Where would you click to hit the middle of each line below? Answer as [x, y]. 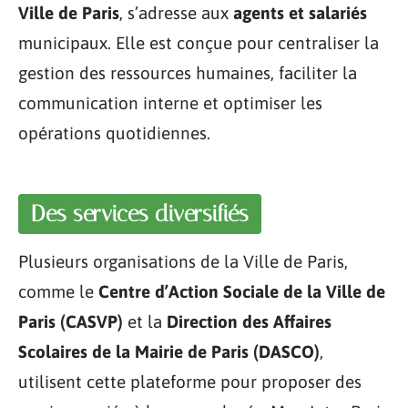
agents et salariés [300, 12]
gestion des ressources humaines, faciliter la [188, 72]
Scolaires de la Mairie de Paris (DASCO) [169, 352]
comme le [58, 291]
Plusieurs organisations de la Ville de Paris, [183, 261]
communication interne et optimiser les [170, 102]
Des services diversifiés [140, 214]
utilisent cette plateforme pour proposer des [190, 382]
